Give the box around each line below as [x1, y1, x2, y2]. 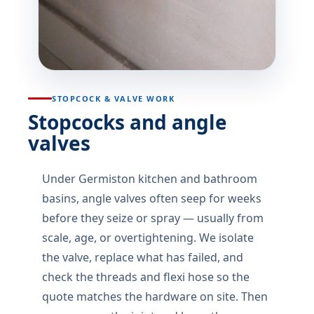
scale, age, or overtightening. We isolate [42, 230, 254, 245]
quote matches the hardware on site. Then [42, 289, 268, 304]
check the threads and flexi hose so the [42, 269, 250, 285]
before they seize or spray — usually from [42, 210, 264, 226]
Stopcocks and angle [28, 109, 227, 135]
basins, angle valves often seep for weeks [42, 191, 261, 206]
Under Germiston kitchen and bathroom [42, 171, 257, 186]
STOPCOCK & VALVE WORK [52, 93, 175, 104]
